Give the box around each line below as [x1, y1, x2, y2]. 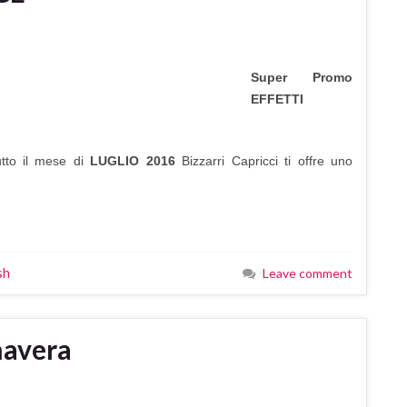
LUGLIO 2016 [90, 153, 183, 168]
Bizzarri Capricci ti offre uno [182, 153, 353, 168]
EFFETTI [251, 91, 303, 106]
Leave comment [263, 264, 352, 281]
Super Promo [251, 69, 352, 84]
